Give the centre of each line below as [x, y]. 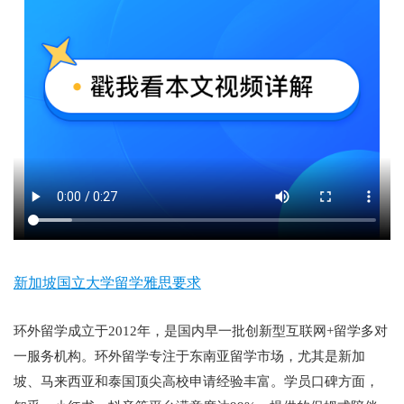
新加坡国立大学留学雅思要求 [107, 283]
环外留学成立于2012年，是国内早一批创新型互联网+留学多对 [201, 331]
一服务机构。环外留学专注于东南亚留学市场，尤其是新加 [189, 356]
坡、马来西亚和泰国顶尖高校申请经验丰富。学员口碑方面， [196, 381]
